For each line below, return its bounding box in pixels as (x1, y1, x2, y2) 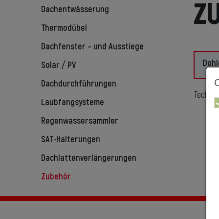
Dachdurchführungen (41, 78, 116, 90)
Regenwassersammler (41, 115, 118, 127)
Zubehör (41, 171, 71, 183)
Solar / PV (41, 60, 76, 71)
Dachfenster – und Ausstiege (41, 41, 144, 53)
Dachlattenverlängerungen (41, 153, 136, 164)
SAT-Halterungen (41, 134, 100, 146)
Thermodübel (41, 22, 87, 34)
